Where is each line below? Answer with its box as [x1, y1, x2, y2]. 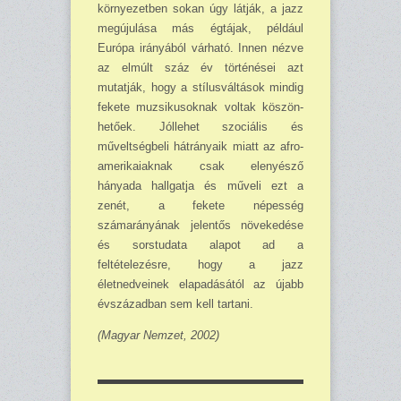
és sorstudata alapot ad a [98, 238, 303, 252]
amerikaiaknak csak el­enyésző [98, 159, 303, 174]
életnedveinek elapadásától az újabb [98, 277, 303, 292]
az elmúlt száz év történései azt [98, 61, 303, 75]
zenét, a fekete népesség [98, 199, 303, 213]
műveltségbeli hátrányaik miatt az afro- [98, 140, 303, 154]
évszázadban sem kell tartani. [98, 297, 253, 311]
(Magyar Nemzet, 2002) [98, 328, 219, 343]
